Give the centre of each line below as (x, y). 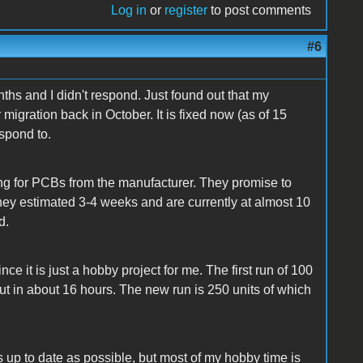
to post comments (260, 10)
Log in (129, 10)
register (186, 10)
